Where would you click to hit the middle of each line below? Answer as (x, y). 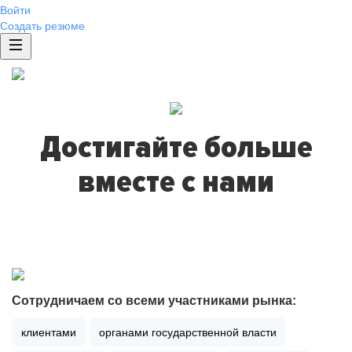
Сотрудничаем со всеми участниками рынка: (154, 301)
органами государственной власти (188, 332)
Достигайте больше (176, 147)
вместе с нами (176, 182)
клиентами (49, 332)
